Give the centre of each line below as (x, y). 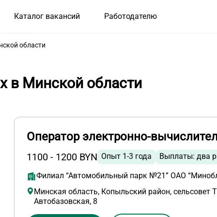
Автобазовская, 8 (66, 201)
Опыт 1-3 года (127, 156)
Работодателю (130, 16)
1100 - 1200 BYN (62, 157)
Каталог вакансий (47, 16)
